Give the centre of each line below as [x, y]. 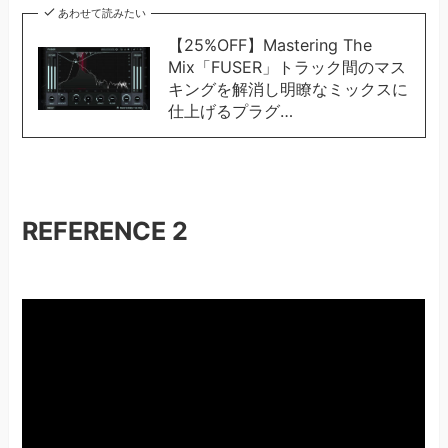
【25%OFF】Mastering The [269, 45]
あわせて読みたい [101, 13]
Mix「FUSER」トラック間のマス [286, 67]
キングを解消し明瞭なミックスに [287, 89]
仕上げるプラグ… [230, 111]
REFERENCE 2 [105, 230]
